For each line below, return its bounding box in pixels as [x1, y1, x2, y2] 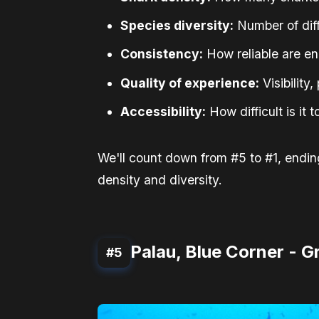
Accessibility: [120, 103, 206, 119]
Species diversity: [120, 18, 234, 33]
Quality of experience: [120, 75, 259, 90]
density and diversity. [98, 172, 222, 187]
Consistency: [120, 46, 203, 62]
